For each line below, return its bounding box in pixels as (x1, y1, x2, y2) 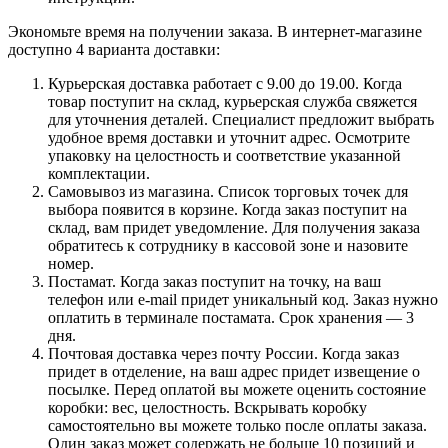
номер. (48, 254, 94, 272)
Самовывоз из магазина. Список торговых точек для (48, 182, 408, 200)
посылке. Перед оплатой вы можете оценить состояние (48, 380, 426, 398)
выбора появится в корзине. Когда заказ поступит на (48, 200, 407, 218)
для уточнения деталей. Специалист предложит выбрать (48, 110, 434, 128)
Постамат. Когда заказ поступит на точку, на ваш (48, 272, 381, 290)
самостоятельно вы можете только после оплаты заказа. (48, 416, 427, 434)
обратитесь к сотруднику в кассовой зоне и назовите (48, 236, 408, 254)
